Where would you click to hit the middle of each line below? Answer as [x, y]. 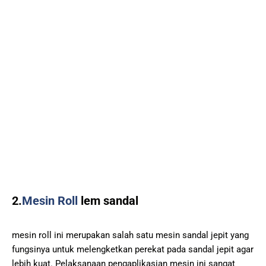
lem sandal [108, 200]
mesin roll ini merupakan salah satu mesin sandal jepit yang [130, 235]
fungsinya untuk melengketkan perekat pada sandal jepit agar [133, 249]
